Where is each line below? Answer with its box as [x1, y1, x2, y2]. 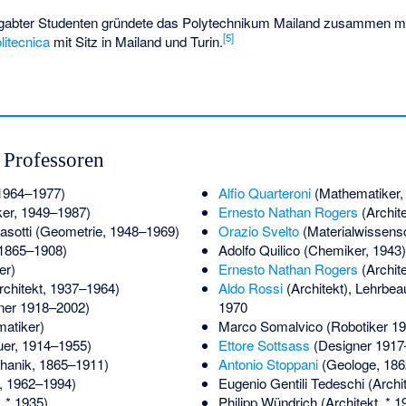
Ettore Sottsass [217, 335, 310, 355]
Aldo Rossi [217, 278, 283, 298]
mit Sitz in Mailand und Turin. [50, 32, 224, 52]
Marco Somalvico [217, 316, 323, 336]
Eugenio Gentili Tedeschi [217, 373, 364, 393]
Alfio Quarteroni [217, 183, 311, 203]
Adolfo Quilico [217, 240, 300, 260]
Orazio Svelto [217, 221, 299, 241]
